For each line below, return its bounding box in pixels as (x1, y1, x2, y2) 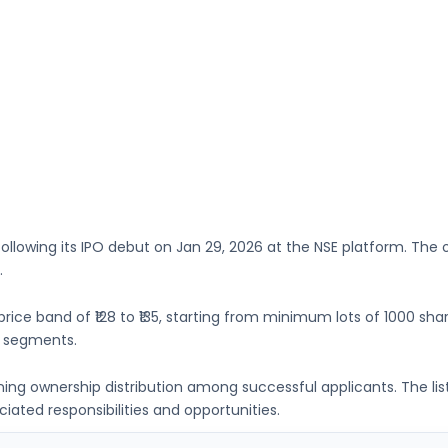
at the (263, 237, 314, 258)
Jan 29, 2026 (176, 237, 263, 258)
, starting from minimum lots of (159, 307, 384, 328)
